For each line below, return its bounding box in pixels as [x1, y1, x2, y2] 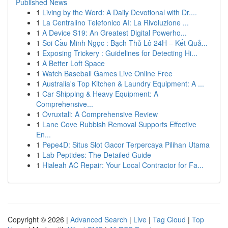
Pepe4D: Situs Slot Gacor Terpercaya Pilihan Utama [42, 139, 210, 150]
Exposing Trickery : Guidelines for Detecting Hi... [42, 48, 197, 58]
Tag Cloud [153, 214, 186, 224]
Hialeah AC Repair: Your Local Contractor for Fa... [42, 160, 204, 170]
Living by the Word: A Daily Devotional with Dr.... [42, 7, 197, 17]
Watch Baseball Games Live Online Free [42, 68, 173, 78]
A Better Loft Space [42, 58, 105, 68]
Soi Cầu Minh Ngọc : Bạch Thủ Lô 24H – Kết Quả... [42, 38, 208, 48]
